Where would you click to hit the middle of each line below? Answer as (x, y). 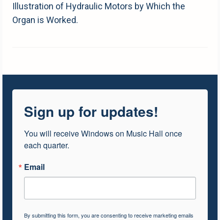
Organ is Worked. (45, 20)
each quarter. (47, 145)
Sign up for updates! (91, 111)
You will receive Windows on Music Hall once (103, 134)
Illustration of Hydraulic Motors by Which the (99, 6)
